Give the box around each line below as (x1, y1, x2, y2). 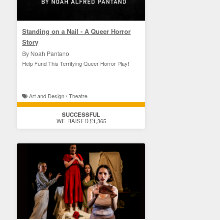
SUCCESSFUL (62, 110, 100, 119)
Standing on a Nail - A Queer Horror (22, 27, 131, 36)
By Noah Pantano (22, 49, 69, 57)
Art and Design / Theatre (27, 92, 87, 100)
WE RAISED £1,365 (56, 117, 106, 125)
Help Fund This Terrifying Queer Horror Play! (22, 59, 129, 67)
